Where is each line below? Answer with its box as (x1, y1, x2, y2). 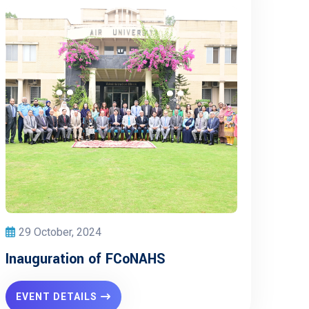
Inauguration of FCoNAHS (6, 249, 166, 269)
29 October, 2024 (19, 226, 101, 239)
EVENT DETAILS (16, 291, 97, 302)
